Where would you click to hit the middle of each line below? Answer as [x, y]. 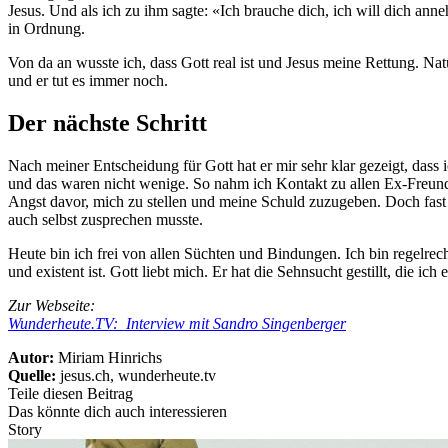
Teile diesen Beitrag [70, 394]
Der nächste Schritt [107, 123]
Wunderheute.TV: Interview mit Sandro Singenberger [177, 324]
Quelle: [34, 376]
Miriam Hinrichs [110, 358]
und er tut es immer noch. [88, 81]
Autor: [33, 358]
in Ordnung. [46, 29]
